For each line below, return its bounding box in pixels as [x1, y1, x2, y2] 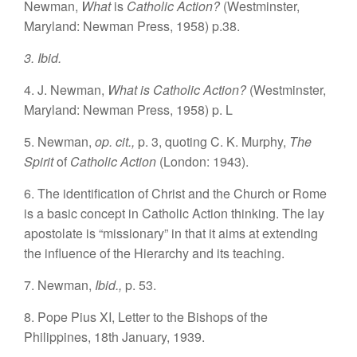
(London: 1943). [159, 152, 249, 171]
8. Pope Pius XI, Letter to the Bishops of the [24, 308, 268, 326]
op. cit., [95, 132, 138, 151]
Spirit [24, 152, 57, 171]
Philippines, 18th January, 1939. [24, 328, 205, 346]
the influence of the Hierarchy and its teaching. [24, 244, 284, 262]
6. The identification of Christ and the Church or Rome [24, 184, 327, 202]
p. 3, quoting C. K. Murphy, [138, 132, 289, 151]
